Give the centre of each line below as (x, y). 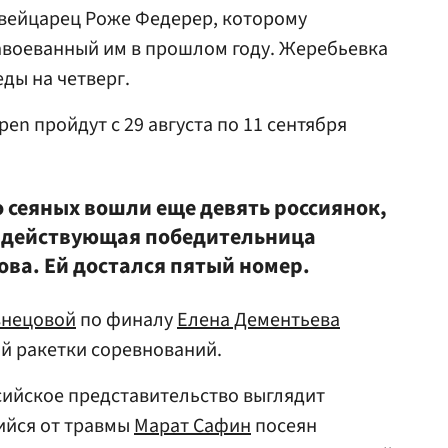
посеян (284, 426)
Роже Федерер (149, 19)
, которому (260, 19)
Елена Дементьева (258, 320)
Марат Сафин (192, 426)
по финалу (126, 320)
